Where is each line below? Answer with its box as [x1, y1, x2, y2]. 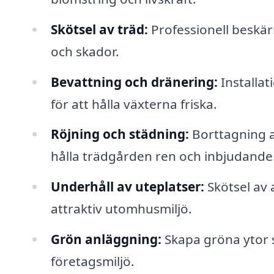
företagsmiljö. [50, 253, 135, 270]
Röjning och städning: [50, 125, 189, 143]
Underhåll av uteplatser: [50, 178, 204, 196]
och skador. [50, 42, 119, 60]
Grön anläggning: [50, 231, 161, 248]
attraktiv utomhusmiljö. [50, 200, 192, 218]
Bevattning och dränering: [50, 73, 218, 91]
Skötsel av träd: [50, 20, 148, 38]
